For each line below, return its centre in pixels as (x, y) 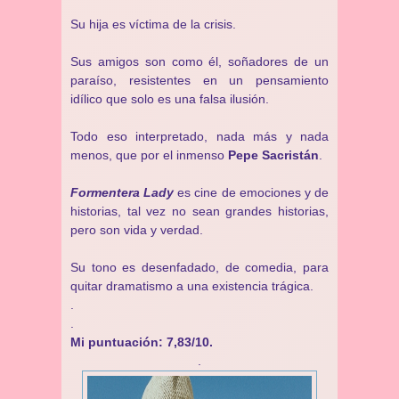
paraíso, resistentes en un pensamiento (199, 80)
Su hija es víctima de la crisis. (153, 24)
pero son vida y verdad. (137, 230)
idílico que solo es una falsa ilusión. (170, 99)
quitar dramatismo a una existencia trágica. (192, 286)
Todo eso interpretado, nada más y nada (199, 136)
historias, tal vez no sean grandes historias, (199, 211)
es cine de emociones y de (252, 192)
